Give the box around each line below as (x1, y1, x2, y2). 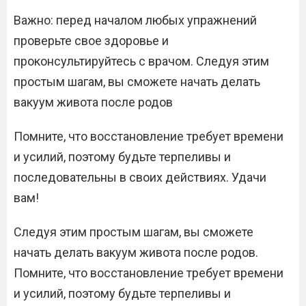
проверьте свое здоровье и (14, 33, 169, 48)
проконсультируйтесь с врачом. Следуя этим (14, 54, 269, 68)
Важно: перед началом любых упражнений (14, 13, 257, 27)
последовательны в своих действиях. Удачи (14, 170, 266, 184)
